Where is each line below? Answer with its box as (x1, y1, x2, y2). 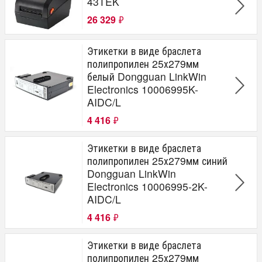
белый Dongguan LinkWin (87, 68, 206, 84)
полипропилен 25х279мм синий (87, 153, 227, 168)
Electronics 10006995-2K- (87, 178, 208, 194)
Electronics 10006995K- (87, 81, 198, 96)
